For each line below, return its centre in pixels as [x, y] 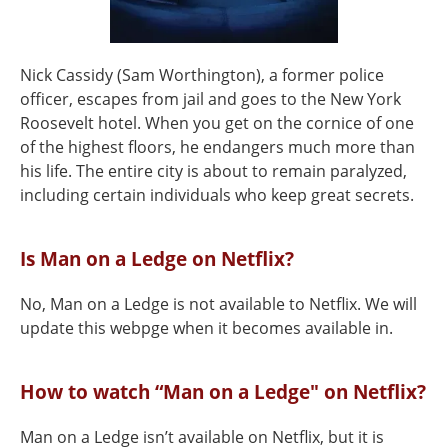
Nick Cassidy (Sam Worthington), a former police [202, 75]
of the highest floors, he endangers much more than [217, 147]
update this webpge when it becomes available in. [206, 328]
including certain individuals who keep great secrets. [217, 195]
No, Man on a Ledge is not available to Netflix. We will [218, 304]
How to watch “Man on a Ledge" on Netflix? [223, 391]
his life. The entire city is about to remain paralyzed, [213, 171]
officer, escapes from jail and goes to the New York [210, 99]
